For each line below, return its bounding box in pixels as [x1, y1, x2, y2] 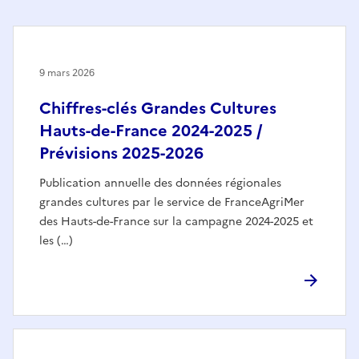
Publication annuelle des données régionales [39, 175, 281, 192]
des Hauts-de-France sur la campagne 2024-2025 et [39, 213, 313, 231]
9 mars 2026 [39, 66, 95, 81]
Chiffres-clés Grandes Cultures [39, 96, 276, 121]
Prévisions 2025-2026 [39, 141, 204, 166]
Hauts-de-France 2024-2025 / [39, 119, 263, 143]
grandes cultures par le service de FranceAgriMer [39, 194, 305, 212]
